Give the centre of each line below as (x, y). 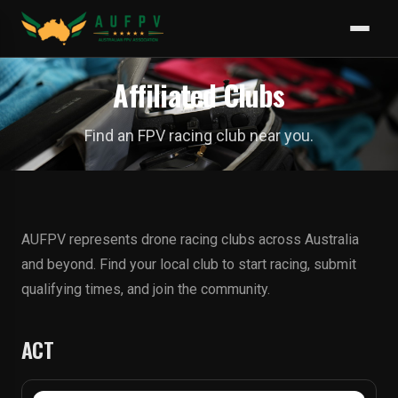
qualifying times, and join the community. (146, 289)
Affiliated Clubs (199, 95)
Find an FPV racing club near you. (199, 135)
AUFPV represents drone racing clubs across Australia (190, 239)
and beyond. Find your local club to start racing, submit (189, 264)
